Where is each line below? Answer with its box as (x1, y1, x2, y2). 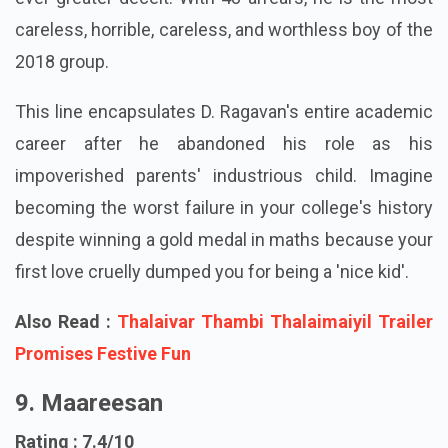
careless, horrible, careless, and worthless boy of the (15, 50, 433, 72)
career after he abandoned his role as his (15, 164, 433, 186)
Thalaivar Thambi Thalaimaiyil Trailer (117, 342, 433, 364)
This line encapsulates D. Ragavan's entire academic (15, 132, 433, 154)
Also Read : (15, 342, 111, 364)
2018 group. (15, 82, 109, 104)
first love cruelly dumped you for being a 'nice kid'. (15, 292, 413, 314)
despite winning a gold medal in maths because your (15, 260, 433, 282)
